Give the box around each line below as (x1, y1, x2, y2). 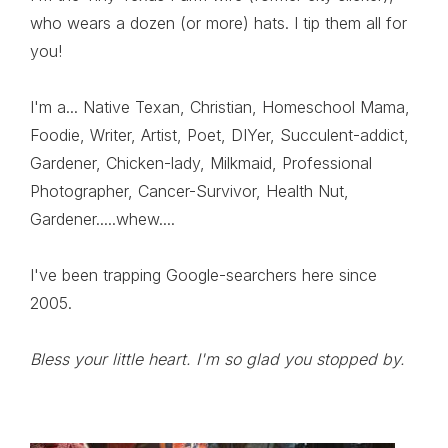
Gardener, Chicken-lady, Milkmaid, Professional (30, 152, 372, 173)
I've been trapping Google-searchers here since (30, 264, 377, 285)
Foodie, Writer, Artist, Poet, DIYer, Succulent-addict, (30, 124, 409, 145)
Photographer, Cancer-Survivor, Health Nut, (30, 180, 349, 201)
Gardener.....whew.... (30, 208, 175, 229)
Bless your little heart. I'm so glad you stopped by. (30, 348, 405, 369)
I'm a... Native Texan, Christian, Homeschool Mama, (30, 96, 410, 117)
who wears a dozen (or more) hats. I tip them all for (30, 12, 407, 33)
